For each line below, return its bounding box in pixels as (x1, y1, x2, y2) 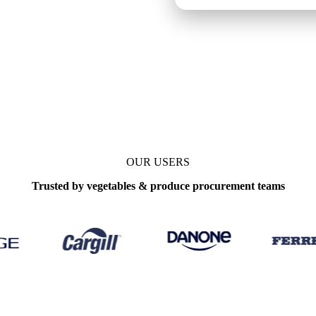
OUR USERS (126, 156, 190, 168)
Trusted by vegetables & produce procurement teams (31, 180, 285, 192)
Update (44, 80, 76, 92)
